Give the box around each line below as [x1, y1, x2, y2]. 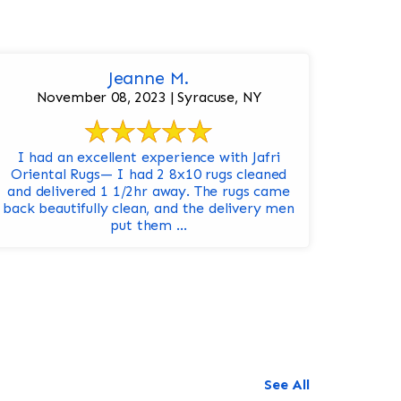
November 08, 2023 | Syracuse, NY [36, 89, 261, 107]
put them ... [110, 217, 187, 235]
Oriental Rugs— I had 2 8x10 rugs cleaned [10, 166, 287, 183]
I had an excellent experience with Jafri [16, 149, 281, 166]
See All [264, 376, 310, 394]
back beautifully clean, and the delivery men [3, 200, 294, 218]
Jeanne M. [107, 67, 190, 90]
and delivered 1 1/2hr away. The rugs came [7, 183, 290, 200]
